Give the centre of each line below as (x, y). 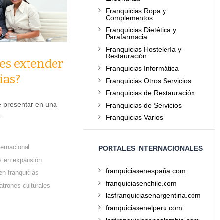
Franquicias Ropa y (136, 11)
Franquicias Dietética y (141, 30)
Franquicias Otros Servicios (149, 81)
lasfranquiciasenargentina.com (153, 195)
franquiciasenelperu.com (144, 208)
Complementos (129, 18)
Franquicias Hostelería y (144, 49)
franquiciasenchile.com (141, 183)
